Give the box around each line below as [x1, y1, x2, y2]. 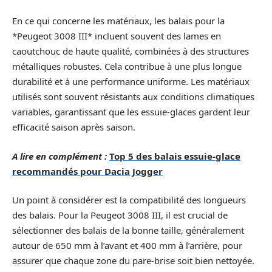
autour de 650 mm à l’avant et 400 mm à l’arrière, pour [12, 239, 242, 252]
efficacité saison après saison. [12, 121, 135, 134]
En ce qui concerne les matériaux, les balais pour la [12, 15, 225, 27]
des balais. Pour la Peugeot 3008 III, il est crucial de [12, 209, 228, 222]
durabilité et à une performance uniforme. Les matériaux [12, 75, 250, 88]
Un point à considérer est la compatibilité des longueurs [12, 194, 246, 206]
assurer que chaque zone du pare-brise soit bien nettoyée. [12, 254, 254, 267]
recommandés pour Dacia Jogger [12, 165, 163, 177]
